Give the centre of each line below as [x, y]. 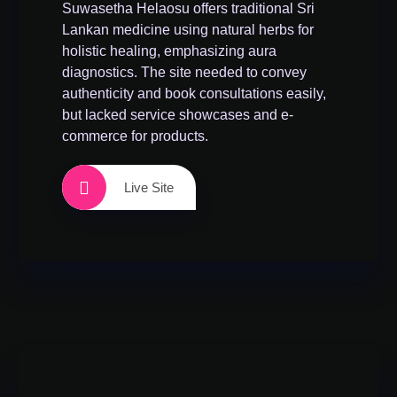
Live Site [149, 187]
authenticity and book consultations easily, [194, 93]
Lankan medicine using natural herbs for [188, 30]
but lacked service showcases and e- [178, 115]
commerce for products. [135, 136]
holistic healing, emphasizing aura [169, 51]
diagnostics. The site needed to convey [184, 72]
